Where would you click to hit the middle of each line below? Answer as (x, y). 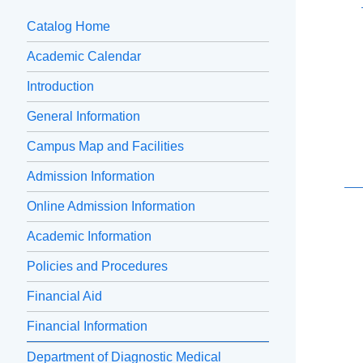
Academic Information (89, 237)
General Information (83, 117)
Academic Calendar (84, 57)
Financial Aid (64, 297)
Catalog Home (68, 27)
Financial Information (87, 327)
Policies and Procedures (97, 267)
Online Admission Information (111, 207)
